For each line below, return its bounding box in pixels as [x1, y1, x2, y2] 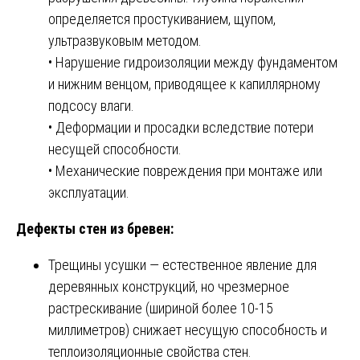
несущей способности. [48, 140, 182, 157]
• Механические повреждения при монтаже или [48, 162, 322, 179]
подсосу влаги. [48, 96, 134, 114]
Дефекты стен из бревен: [16, 219, 174, 237]
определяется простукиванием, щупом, [48, 10, 276, 27]
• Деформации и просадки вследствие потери [48, 118, 313, 136]
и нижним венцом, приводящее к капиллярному [48, 75, 321, 92]
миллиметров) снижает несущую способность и [48, 321, 327, 338]
